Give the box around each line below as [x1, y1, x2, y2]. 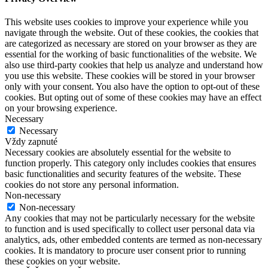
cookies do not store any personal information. [5, 179, 179, 190]
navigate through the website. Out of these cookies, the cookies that [5, 28, 258, 38]
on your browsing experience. [5, 103, 117, 114]
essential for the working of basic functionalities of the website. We [5, 49, 257, 60]
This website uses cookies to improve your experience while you [5, 17, 248, 28]
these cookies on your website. [5, 256, 120, 267]
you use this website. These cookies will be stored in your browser [5, 71, 255, 81]
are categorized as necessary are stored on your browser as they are [5, 38, 257, 49]
